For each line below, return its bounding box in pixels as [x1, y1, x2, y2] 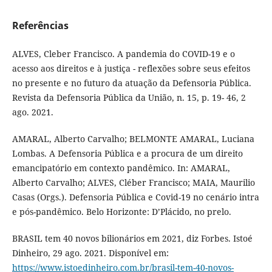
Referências [12, 18, 69, 32]
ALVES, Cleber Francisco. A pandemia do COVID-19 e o [12, 47, 235, 59]
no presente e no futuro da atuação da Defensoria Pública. [12, 76, 251, 89]
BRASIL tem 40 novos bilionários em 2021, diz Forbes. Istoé [12, 232, 253, 244]
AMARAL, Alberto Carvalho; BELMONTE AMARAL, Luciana [12, 132, 254, 144]
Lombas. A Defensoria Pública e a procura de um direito [12, 147, 243, 159]
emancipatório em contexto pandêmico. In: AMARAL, [12, 161, 230, 174]
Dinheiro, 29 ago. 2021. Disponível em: [12, 246, 169, 259]
